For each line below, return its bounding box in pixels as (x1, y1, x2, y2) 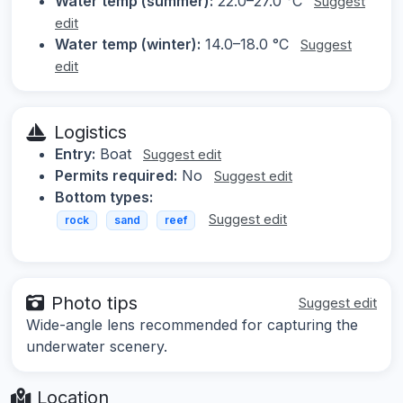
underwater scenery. (26, 336, 167, 355)
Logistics (54, 121, 127, 144)
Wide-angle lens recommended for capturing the (26, 315, 358, 334)
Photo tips (51, 291, 138, 314)
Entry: (55, 145, 95, 164)
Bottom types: (55, 188, 153, 207)
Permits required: (55, 166, 177, 185)
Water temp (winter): (55, 35, 201, 54)
